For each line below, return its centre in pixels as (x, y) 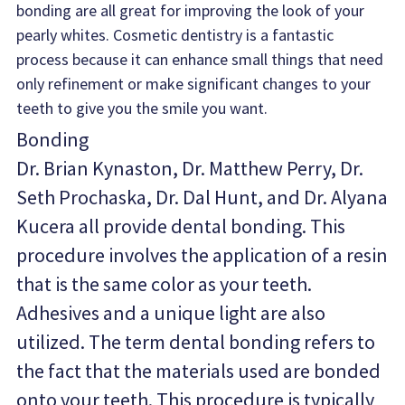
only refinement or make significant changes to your (194, 84)
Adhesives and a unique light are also (171, 313)
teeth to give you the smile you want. (142, 108)
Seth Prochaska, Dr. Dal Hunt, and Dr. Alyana (202, 197)
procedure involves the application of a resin (202, 255)
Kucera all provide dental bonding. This (181, 226)
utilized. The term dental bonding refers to (196, 342)
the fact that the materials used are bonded (199, 371)
